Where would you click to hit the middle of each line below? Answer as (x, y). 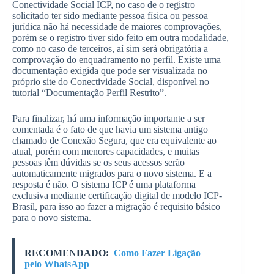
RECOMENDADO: (67, 253)
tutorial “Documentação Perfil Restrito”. (89, 93)
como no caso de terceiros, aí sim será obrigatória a (110, 49)
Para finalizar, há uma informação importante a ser (109, 118)
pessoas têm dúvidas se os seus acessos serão (98, 162)
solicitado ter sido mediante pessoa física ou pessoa (110, 16)
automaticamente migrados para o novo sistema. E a (112, 173)
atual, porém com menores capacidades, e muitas (106, 151)
